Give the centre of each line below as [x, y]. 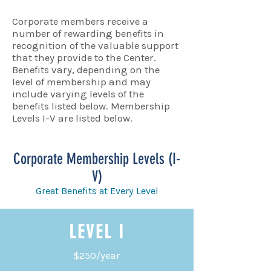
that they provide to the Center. [84, 57]
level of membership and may [81, 81]
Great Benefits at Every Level [97, 191]
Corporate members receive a [80, 21]
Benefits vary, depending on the [86, 69]
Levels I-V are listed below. [73, 118]
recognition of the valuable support [95, 45]
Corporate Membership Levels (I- [97, 158]
